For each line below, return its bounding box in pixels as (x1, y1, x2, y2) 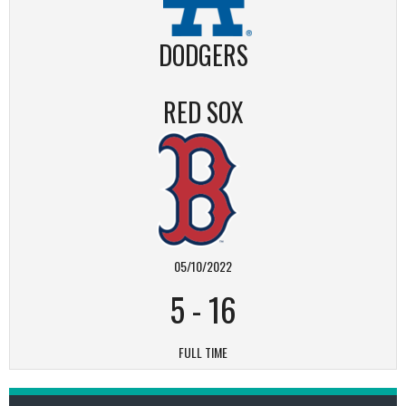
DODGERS (158, 36, 248, 73)
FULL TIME (179, 343, 227, 362)
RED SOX (162, 93, 244, 130)
